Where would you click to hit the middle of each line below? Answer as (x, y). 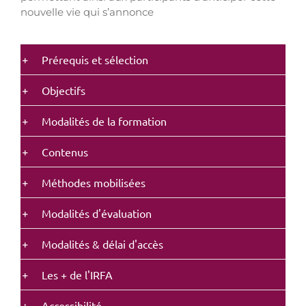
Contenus (65, 151)
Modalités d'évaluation (97, 213)
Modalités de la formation (104, 121)
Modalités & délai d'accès (102, 244)
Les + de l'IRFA (77, 274)
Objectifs (64, 90)
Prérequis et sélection (95, 59)
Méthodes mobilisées (94, 182)
